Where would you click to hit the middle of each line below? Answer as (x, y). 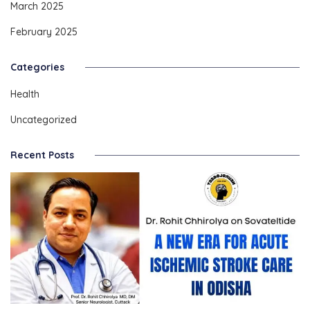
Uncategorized (44, 119)
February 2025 (44, 31)
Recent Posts (42, 155)
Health (25, 94)
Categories (37, 67)
